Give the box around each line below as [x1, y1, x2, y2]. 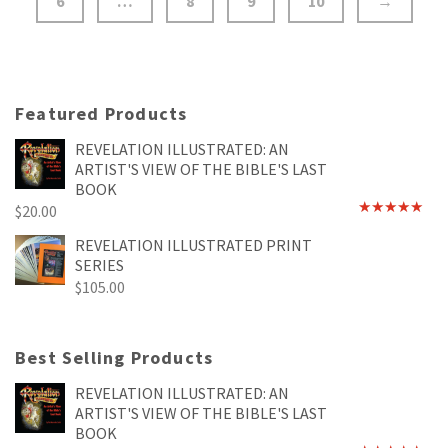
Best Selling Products [15, 346, 214, 369]
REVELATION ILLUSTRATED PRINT [75, 235, 312, 255]
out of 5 [358, 228, 407, 247]
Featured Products [15, 102, 188, 125]
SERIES [75, 255, 124, 275]
